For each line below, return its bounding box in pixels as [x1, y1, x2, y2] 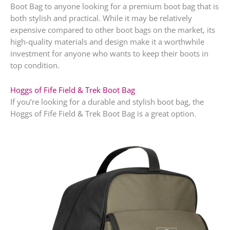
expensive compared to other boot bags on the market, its [10, 24, 215, 35]
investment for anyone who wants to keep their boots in [10, 48, 208, 59]
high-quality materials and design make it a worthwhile [10, 36, 204, 47]
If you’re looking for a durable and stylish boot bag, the [10, 97, 204, 107]
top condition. [10, 60, 60, 70]
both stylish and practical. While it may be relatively [10, 12, 192, 23]
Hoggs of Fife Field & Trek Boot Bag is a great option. [10, 108, 196, 119]
